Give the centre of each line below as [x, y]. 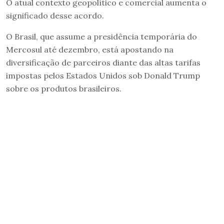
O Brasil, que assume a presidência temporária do [101, 36]
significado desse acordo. [55, 15]
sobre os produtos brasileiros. [64, 88]
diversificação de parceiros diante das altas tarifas [103, 62]
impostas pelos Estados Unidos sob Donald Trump [103, 75]
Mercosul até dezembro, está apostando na [90, 49]
